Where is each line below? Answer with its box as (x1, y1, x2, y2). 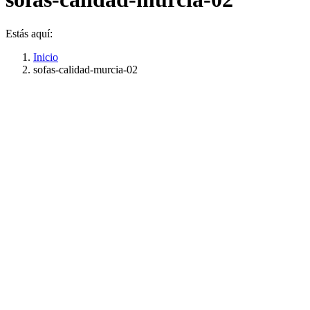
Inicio (33, 51, 58, 63)
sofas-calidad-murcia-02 (33, 63, 138, 75)
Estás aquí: (6, 27, 53, 39)
